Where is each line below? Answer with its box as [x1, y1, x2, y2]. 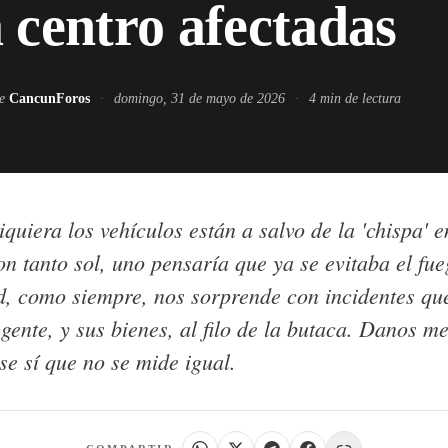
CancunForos [8, 91, 90, 106]
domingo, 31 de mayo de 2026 [113, 91, 285, 106]
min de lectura [315, 91, 401, 106]
